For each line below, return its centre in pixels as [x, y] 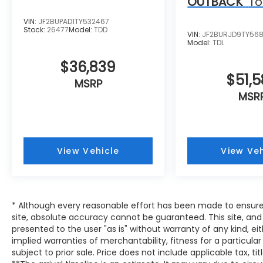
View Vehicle [88, 151]
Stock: [35, 29]
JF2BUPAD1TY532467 [74, 21]
